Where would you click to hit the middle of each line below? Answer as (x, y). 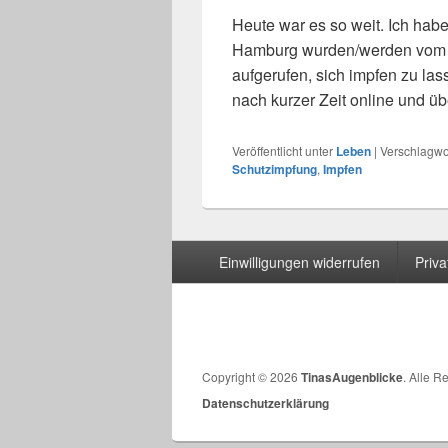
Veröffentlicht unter (282, 150)
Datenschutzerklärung (265, 402)
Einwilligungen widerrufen (299, 261)
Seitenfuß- (209, 251)
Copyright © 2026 (251, 376)
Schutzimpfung (274, 168)
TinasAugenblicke (352, 376)
